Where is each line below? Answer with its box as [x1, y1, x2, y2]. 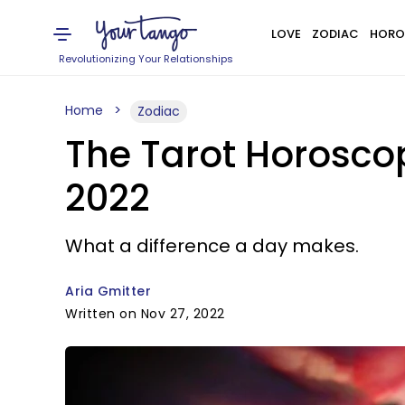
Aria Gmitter [65, 282, 151, 300]
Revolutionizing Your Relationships [59, 52, 234, 66]
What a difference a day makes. [65, 233, 359, 259]
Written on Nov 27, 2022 [65, 305, 225, 323]
